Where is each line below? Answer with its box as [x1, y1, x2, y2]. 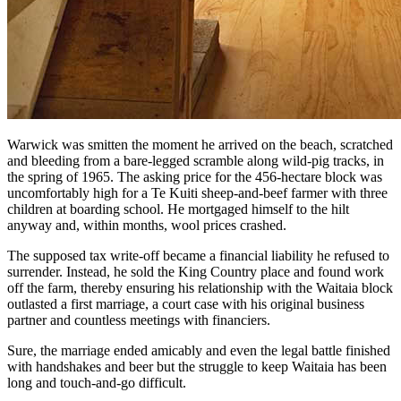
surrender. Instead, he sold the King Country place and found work [7, 263, 384, 279]
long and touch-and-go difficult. [7, 374, 186, 390]
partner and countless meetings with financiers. [7, 311, 270, 328]
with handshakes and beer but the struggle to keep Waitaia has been [7, 358, 387, 374]
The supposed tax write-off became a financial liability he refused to [7, 247, 389, 263]
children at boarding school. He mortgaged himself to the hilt [7, 200, 349, 217]
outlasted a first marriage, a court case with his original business [7, 295, 364, 311]
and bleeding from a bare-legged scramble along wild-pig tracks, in [7, 152, 384, 168]
